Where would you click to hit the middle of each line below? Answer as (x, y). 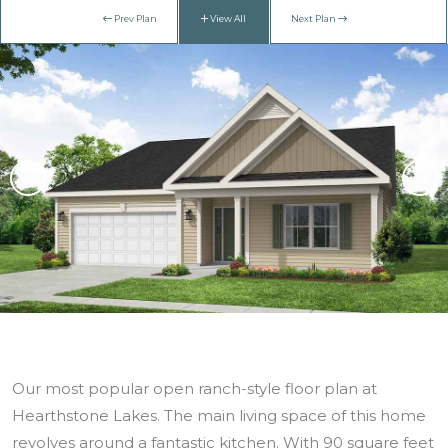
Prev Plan (134, 18)
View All (227, 18)
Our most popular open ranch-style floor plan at (194, 388)
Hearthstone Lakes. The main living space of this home (219, 415)
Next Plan (314, 18)
